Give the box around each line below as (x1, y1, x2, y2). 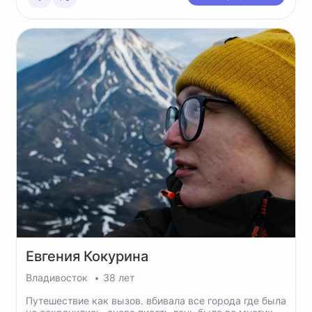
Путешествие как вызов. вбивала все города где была (26, 295, 286, 306)
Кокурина (84, 248, 148, 265)
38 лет (103, 272, 134, 283)
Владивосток (26, 272, 91, 283)
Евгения (26, 248, 84, 265)
